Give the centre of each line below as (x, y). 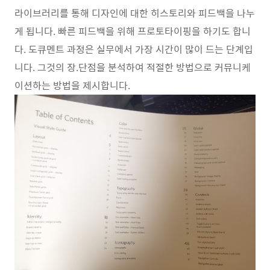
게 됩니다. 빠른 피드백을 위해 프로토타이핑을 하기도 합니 (133, 31)
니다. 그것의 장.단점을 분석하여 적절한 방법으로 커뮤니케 (133, 67)
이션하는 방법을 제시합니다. (72, 85)
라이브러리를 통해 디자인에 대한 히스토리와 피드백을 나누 (135, 13)
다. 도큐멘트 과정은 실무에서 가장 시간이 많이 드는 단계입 (134, 49)
